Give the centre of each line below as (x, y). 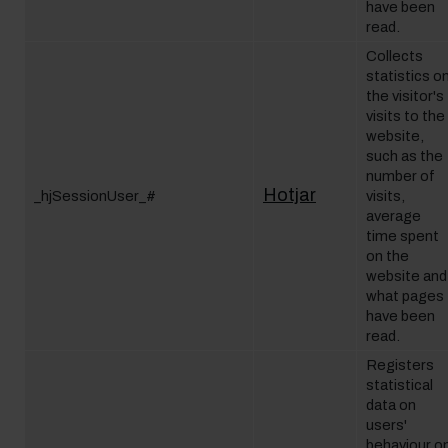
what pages (405, 296)
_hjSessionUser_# (95, 196)
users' (386, 425)
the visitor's (405, 96)
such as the (404, 156)
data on (391, 405)
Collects (394, 56)
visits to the (405, 116)
